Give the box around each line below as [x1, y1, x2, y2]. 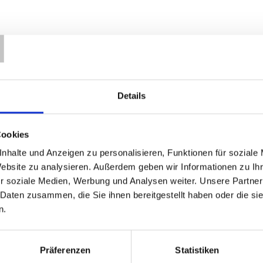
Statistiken [175, 245, 220, 255]
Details [117, 90, 146, 101]
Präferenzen [39, 245, 91, 255]
